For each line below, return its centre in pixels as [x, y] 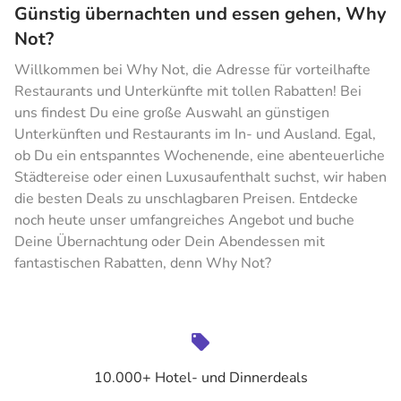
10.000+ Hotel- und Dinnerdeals [200, 378]
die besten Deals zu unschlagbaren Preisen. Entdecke [186, 199]
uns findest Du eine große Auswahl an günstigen [172, 113]
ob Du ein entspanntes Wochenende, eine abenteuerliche [200, 156]
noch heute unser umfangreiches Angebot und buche [184, 220]
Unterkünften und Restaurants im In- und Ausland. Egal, [195, 134]
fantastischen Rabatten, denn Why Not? [143, 263]
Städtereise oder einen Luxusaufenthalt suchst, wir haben [200, 177]
